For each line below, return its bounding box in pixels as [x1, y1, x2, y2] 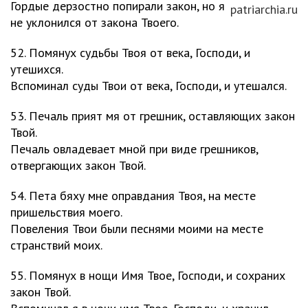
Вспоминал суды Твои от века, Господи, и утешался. [10, 78, 287, 93]
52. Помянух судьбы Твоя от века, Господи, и [10, 45, 250, 60]
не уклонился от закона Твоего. [10, 14, 179, 30]
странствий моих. [10, 237, 102, 253]
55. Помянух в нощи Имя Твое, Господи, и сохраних [10, 267, 285, 283]
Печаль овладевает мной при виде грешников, [10, 141, 258, 157]
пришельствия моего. [10, 204, 122, 220]
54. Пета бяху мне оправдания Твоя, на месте [10, 188, 256, 203]
